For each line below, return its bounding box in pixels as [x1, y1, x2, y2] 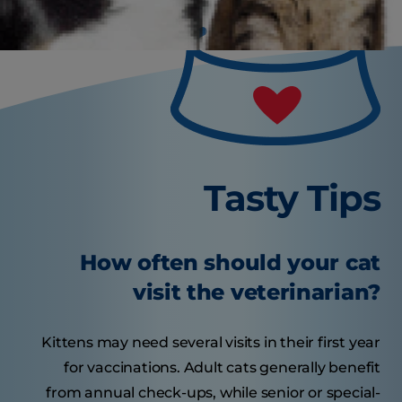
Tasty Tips [204, 176, 380, 221]
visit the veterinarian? [132, 279, 380, 306]
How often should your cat [80, 249, 380, 276]
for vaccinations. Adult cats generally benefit [64, 359, 380, 377]
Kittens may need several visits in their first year [41, 334, 380, 352]
